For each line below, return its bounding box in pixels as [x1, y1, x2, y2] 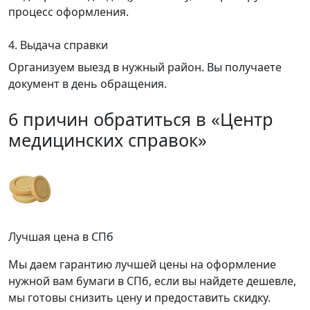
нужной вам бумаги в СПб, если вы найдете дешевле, [8, 273, 296, 289]
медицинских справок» [8, 128, 207, 152]
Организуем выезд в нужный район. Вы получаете [8, 60, 282, 75]
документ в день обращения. [8, 76, 167, 92]
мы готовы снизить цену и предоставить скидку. [8, 290, 271, 306]
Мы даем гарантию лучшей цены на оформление [8, 257, 276, 273]
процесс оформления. [8, 4, 129, 20]
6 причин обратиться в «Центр [8, 107, 273, 131]
